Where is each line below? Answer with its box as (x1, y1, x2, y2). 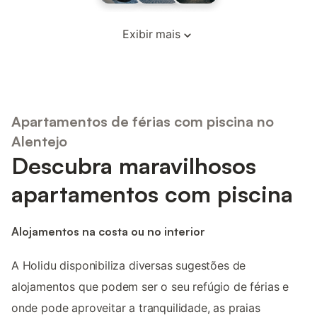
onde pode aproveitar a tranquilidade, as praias (11, 301, 260, 316)
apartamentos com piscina (11, 179, 293, 208)
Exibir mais (122, 27, 180, 41)
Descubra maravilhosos (11, 151, 256, 180)
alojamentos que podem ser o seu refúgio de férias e (11, 279, 289, 294)
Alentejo (11, 132, 67, 150)
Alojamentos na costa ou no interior (11, 224, 205, 238)
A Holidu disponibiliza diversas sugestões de (11, 258, 246, 273)
